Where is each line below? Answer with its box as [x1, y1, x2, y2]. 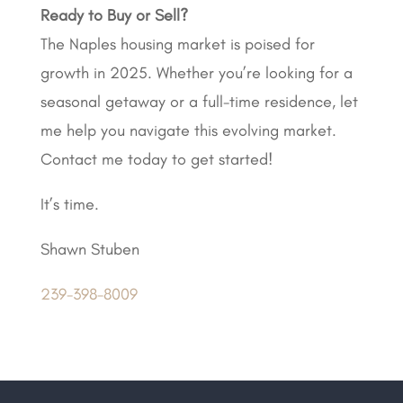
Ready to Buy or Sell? [40, 4, 188, 25]
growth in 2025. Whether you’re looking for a [40, 62, 353, 83]
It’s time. [40, 193, 99, 214]
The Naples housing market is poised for [40, 33, 315, 54]
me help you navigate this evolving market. [40, 120, 336, 140]
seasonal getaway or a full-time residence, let [40, 91, 358, 112]
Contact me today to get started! [40, 148, 273, 169]
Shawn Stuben [40, 238, 139, 259]
